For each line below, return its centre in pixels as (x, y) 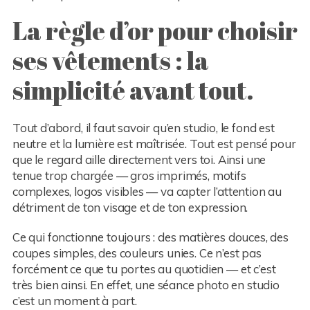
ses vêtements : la (110, 60)
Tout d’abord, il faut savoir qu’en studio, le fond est (143, 128)
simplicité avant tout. (133, 90)
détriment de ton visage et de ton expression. (130, 208)
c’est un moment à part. (74, 301)
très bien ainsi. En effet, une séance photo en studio (146, 285)
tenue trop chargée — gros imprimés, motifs (129, 176)
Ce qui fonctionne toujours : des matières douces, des (150, 237)
